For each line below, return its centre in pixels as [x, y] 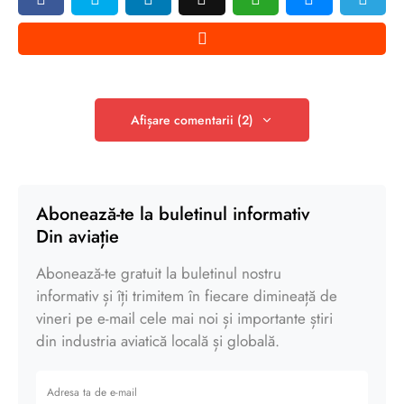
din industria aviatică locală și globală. [158, 340]
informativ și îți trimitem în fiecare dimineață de [187, 295]
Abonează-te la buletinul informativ [173, 214]
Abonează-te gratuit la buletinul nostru [159, 273]
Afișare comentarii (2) [192, 119]
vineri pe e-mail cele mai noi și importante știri [184, 318]
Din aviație [78, 236]
